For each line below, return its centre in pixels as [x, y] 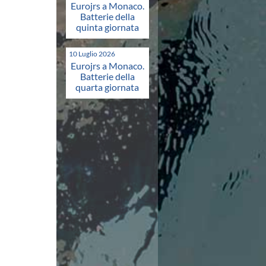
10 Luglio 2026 [92, 54]
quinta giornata [107, 27]
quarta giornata [107, 87]
